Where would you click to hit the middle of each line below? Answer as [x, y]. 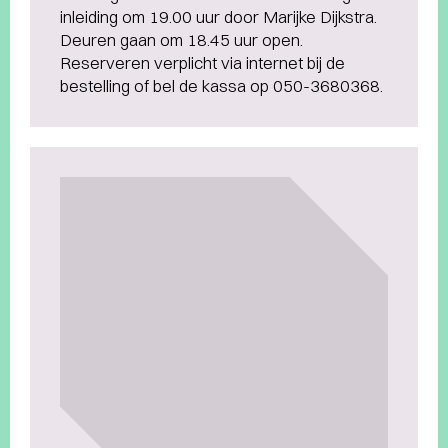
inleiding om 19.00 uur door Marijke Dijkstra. [218, 16]
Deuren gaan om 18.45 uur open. [181, 39]
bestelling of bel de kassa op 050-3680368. [221, 85]
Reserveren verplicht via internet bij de [202, 62]
